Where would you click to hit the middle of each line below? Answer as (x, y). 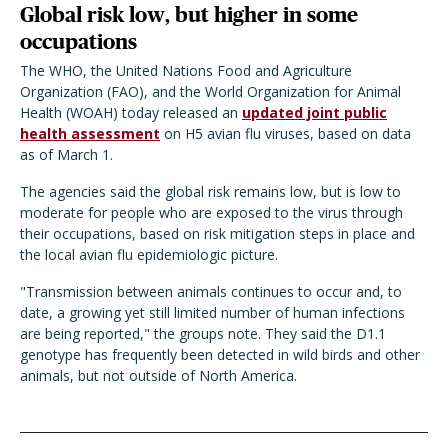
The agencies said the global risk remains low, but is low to (210, 192)
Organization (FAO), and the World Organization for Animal (210, 92)
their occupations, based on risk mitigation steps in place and (217, 234)
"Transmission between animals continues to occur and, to (211, 292)
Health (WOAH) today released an (131, 113)
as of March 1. (68, 155)
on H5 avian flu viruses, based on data (285, 134)
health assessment (90, 134)
